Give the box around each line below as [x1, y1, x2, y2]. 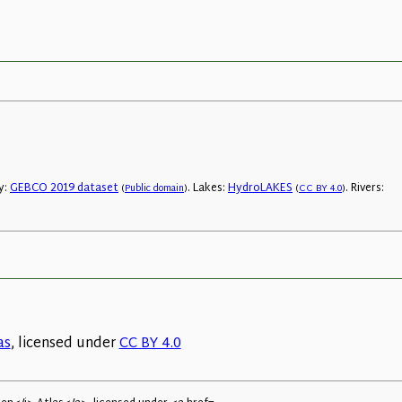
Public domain [125, 180, 184, 198]
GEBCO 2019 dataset [10, 179, 118, 199]
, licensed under [10, 331, 119, 356]
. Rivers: [345, 179, 384, 199]
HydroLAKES [228, 179, 293, 199]
